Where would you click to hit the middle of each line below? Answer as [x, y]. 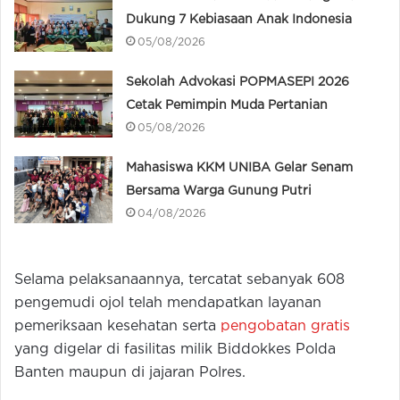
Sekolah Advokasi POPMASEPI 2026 [238, 82]
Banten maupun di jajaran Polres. [130, 372]
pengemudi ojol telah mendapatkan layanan [168, 303]
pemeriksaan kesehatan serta [117, 326]
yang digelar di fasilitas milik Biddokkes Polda [175, 349]
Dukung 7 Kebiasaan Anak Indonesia [239, 19]
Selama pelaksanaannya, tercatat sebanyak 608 [179, 279]
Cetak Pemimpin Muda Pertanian [227, 105]
